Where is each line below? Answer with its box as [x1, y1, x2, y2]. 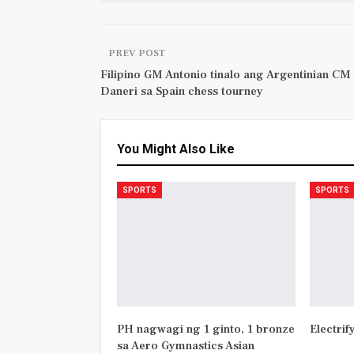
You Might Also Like [117, 141, 235, 157]
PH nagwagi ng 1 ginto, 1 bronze [117, 322, 295, 337]
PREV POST [108, 47, 165, 60]
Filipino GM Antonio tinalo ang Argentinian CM [100, 67, 351, 83]
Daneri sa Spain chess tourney [100, 84, 263, 100]
